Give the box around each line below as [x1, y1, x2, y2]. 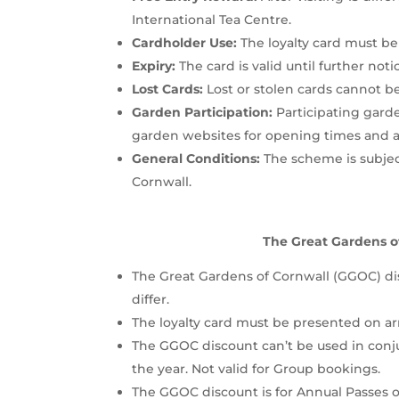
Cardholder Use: [132, 34, 238, 51]
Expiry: [132, 57, 176, 74]
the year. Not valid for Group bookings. [132, 361, 381, 378]
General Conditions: [132, 150, 261, 167]
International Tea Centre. [132, 11, 292, 28]
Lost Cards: [132, 80, 204, 97]
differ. [132, 291, 170, 308]
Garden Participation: [132, 103, 273, 120]
